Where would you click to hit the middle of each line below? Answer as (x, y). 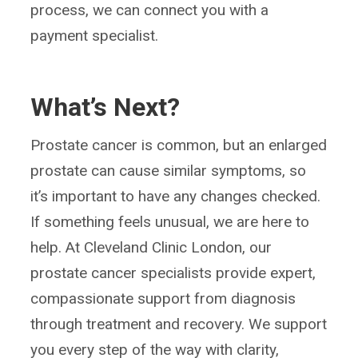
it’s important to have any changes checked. (176, 196)
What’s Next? (105, 107)
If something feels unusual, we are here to (170, 221)
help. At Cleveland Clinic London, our (151, 247)
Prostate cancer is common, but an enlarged (179, 145)
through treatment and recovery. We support (179, 324)
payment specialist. (95, 36)
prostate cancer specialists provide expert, (173, 272)
